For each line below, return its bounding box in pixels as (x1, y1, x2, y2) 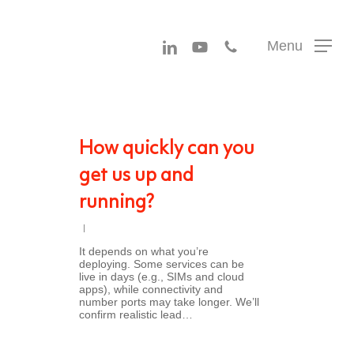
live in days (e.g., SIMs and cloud (79, 270, 244, 283)
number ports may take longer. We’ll (79, 296, 259, 308)
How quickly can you (79, 140, 254, 159)
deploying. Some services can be (79, 258, 244, 270)
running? (79, 194, 154, 213)
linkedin (154, 36, 202, 53)
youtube (184, 36, 235, 53)
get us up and (79, 167, 194, 186)
